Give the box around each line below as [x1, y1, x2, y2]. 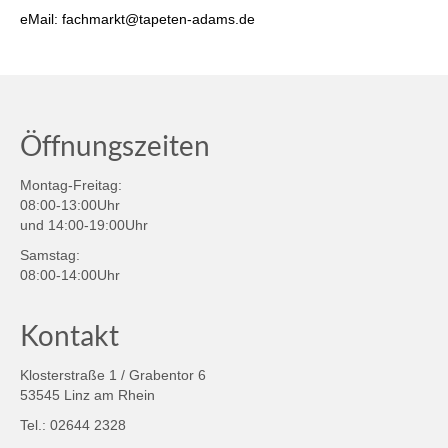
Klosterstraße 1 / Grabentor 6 [20, 366, 206, 383]
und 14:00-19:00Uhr [20, 216, 148, 233]
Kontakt [20, 317, 119, 352]
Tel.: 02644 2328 [20, 416, 126, 433]
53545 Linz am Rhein [20, 386, 155, 403]
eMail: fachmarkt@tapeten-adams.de [20, 10, 255, 27]
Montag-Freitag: [20, 176, 122, 193]
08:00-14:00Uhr [20, 266, 120, 283]
